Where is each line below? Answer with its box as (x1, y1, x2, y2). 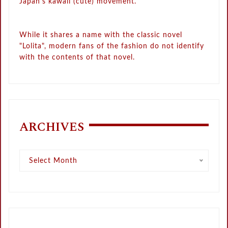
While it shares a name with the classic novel (19, 32, 183, 39)
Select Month (29, 157, 78, 165)
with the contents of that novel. (19, 54, 135, 62)
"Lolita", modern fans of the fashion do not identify (19, 43, 205, 50)
